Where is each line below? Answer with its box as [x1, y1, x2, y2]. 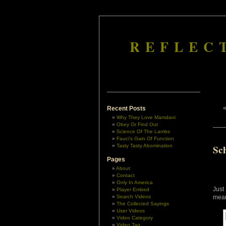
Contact [117, 173, 135, 178]
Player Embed [117, 187, 149, 192]
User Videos [117, 208, 145, 213]
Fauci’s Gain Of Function [117, 136, 174, 141]
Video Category [117, 215, 153, 220]
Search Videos [117, 194, 151, 199]
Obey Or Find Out [117, 122, 158, 127]
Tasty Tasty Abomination [117, 143, 173, 148]
